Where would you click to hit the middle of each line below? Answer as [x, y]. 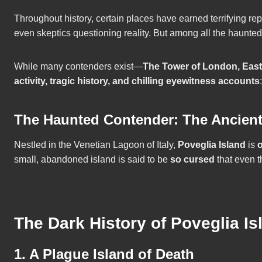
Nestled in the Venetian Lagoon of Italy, [96, 145]
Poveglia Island [212, 145]
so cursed [192, 160]
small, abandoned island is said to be [92, 160]
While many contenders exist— [78, 67]
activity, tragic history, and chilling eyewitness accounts [137, 81]
